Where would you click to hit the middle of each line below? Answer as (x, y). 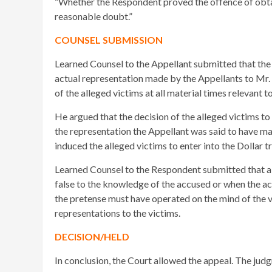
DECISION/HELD (92, 237)
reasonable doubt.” (93, 16)
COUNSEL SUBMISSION (109, 40)
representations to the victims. (117, 213)
